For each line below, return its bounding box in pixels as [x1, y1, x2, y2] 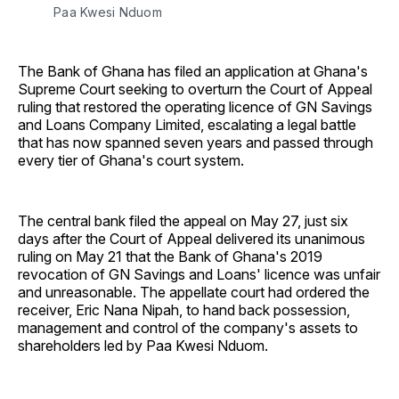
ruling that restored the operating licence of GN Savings [18, 98, 372, 117]
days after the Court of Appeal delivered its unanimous [18, 230, 365, 248]
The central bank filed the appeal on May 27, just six [18, 212, 348, 231]
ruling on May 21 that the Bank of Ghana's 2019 [18, 248, 322, 266]
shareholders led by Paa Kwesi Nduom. [18, 337, 268, 355]
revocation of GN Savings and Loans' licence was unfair [18, 265, 380, 284]
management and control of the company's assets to [18, 319, 358, 338]
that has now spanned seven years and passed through [18, 134, 373, 152]
